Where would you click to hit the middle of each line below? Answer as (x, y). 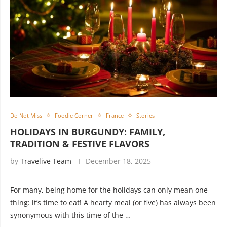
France (115, 115)
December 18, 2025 (118, 161)
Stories (145, 115)
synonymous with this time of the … (70, 215)
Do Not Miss (26, 115)
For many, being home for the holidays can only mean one (109, 190)
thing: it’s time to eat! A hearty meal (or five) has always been (113, 202)
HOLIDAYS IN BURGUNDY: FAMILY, (88, 132)
